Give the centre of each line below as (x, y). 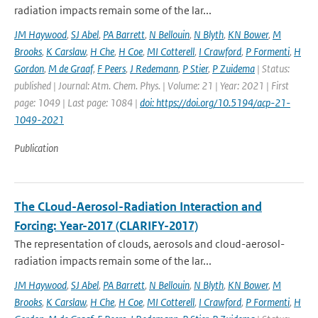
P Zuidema (234, 68)
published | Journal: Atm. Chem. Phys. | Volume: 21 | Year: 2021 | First (152, 86)
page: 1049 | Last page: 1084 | (77, 103)
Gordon (29, 68)
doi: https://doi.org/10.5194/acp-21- (215, 103)
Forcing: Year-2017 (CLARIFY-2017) (106, 226)
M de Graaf (71, 68)
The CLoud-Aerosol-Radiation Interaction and (138, 207)
